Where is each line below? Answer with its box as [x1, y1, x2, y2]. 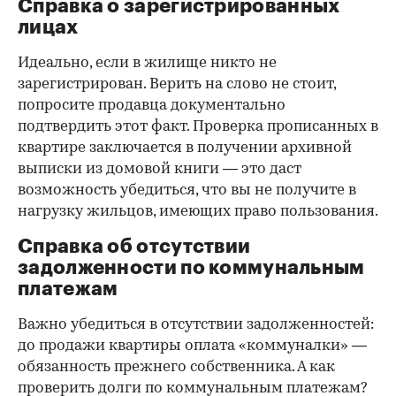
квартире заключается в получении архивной [18, 140, 352, 156]
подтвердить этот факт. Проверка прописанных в [18, 118, 378, 134]
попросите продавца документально [18, 97, 286, 113]
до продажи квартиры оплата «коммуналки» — [18, 338, 367, 354]
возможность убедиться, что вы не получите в [18, 182, 356, 198]
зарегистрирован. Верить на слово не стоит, [18, 76, 336, 92]
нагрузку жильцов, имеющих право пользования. [18, 203, 378, 219]
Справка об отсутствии [18, 236, 251, 256]
